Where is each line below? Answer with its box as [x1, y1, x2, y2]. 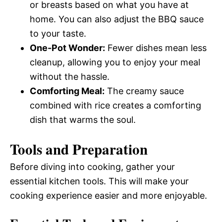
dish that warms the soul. [30, 114, 136, 125]
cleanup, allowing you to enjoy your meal [30, 57, 200, 67]
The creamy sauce [105, 86, 184, 96]
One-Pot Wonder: [30, 43, 105, 53]
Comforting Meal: [30, 86, 105, 96]
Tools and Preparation [10, 139, 148, 160]
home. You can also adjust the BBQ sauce [30, 14, 204, 24]
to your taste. [30, 28, 86, 39]
